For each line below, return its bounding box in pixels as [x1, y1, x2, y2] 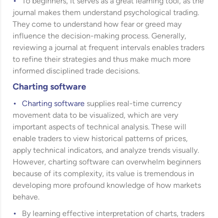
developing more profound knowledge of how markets [13, 182, 201, 190]
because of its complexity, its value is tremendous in [13, 170, 195, 178]
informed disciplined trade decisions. [13, 67, 140, 75]
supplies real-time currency [85, 100, 182, 108]
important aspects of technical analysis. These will [13, 123, 187, 131]
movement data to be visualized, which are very [13, 111, 179, 120]
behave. [13, 193, 42, 201]
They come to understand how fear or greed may [13, 20, 182, 29]
